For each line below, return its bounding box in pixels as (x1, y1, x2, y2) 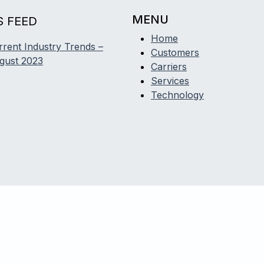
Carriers (151, 60, 187, 72)
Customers (151, 46, 199, 58)
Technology (151, 88, 204, 101)
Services (151, 74, 189, 87)
